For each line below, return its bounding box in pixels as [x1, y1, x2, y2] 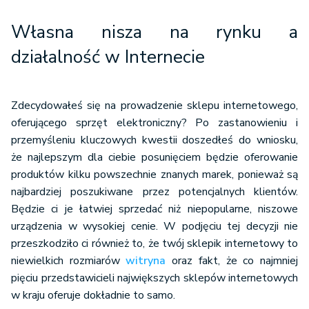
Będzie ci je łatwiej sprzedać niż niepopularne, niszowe [11, 201, 298, 217]
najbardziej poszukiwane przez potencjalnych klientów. [11, 184, 298, 200]
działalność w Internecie [11, 45, 205, 70]
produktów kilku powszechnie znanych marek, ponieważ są [11, 167, 298, 183]
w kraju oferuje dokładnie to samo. [11, 288, 175, 303]
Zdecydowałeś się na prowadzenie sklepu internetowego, [11, 98, 298, 114]
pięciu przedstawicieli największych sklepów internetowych [11, 270, 298, 286]
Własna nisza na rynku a [11, 20, 298, 45]
